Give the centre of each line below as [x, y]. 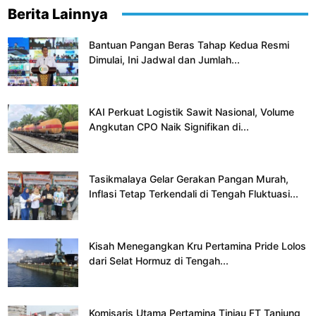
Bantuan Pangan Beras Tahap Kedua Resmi [189, 44]
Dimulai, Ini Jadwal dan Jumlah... [164, 59]
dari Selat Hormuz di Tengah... [159, 260]
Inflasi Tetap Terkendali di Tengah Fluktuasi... [194, 193]
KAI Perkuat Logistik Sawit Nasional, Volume [192, 111]
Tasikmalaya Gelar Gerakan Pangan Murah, [189, 178]
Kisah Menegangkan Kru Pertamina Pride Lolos [197, 245]
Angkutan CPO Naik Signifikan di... [169, 126]
